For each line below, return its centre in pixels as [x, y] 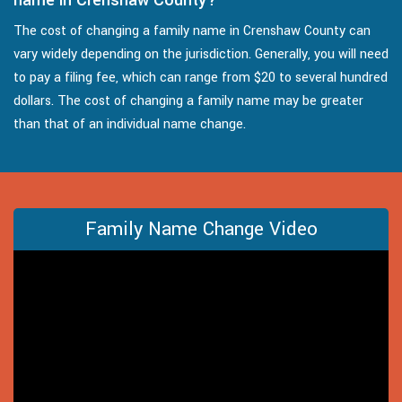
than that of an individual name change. [131, 124]
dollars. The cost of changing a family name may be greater [188, 100]
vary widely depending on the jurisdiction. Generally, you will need [201, 54]
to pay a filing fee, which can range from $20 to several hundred [201, 77]
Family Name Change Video [201, 228]
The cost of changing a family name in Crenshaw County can [192, 31]
